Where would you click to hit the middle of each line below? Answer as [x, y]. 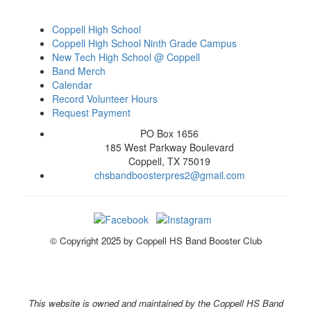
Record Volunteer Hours [105, 99]
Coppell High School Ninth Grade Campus [144, 43]
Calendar [72, 85]
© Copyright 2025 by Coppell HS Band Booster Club [155, 240]
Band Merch [79, 71]
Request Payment [91, 113]
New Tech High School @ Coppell [126, 57]
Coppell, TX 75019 [169, 161]
